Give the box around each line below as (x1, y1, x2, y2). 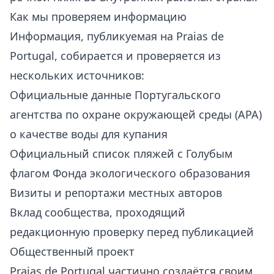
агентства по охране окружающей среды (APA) (10, 107, 262, 122)
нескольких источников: (10, 68, 144, 83)
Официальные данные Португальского (10, 87, 221, 102)
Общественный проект (10, 244, 135, 259)
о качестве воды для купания (10, 127, 168, 141)
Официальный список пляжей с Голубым (10, 146, 232, 161)
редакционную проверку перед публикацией (10, 224, 254, 239)
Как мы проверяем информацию (10, 9, 187, 24)
